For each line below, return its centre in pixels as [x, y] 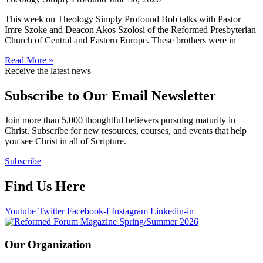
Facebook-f [88, 211]
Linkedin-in [172, 211]
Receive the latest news [48, 70]
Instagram [130, 211]
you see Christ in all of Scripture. [65, 141]
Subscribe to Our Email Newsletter [110, 95]
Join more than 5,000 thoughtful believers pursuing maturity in [120, 120]
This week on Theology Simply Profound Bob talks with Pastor [123, 19]
